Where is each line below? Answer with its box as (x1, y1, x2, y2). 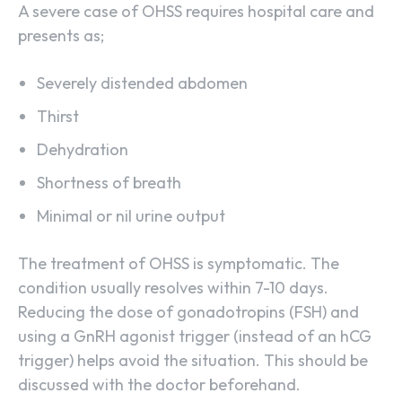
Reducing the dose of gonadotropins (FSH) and (18, 301, 359, 323)
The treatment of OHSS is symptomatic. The (18, 253, 339, 275)
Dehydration (37, 139, 128, 161)
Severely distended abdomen (37, 73, 248, 94)
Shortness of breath (37, 172, 181, 194)
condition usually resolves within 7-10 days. (18, 277, 328, 299)
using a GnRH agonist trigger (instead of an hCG (18, 326, 371, 347)
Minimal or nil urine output (37, 205, 225, 227)
